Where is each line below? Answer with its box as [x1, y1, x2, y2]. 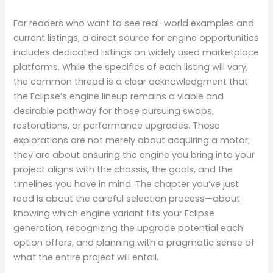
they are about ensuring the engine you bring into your [13, 149, 255, 161]
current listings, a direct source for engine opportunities [13, 32, 260, 44]
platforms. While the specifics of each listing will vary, [13, 61, 249, 74]
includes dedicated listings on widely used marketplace [13, 46, 260, 59]
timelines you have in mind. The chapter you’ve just [13, 178, 239, 191]
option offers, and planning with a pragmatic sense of [13, 236, 255, 249]
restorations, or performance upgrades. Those [13, 119, 221, 132]
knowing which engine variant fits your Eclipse [13, 207, 215, 220]
